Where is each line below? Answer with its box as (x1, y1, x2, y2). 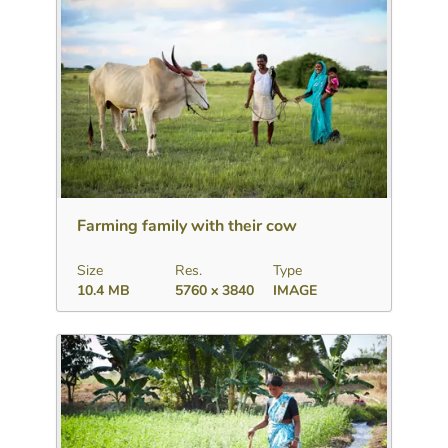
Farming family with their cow (77, 215, 298, 238)
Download (91, 170, 148, 187)
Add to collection (177, 170, 270, 187)
